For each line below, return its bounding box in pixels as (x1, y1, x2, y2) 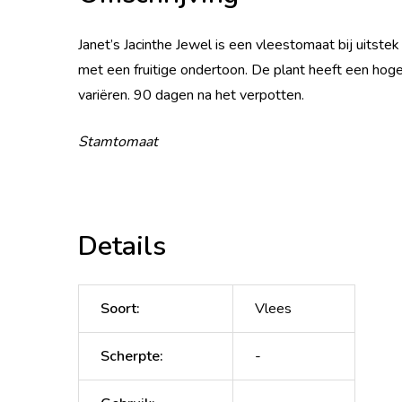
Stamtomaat (78, 131, 158, 152)
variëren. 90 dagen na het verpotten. (78, 84, 304, 105)
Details (78, 227, 166, 265)
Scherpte (100, 345, 160, 366)
